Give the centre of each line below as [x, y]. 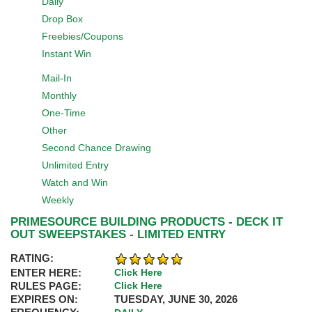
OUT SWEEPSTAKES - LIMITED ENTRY [118, 234]
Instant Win [67, 54]
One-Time [64, 113]
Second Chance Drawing [96, 148]
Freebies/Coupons [83, 36]
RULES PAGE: [46, 286]
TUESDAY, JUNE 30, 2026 [176, 299]
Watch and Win [75, 182]
